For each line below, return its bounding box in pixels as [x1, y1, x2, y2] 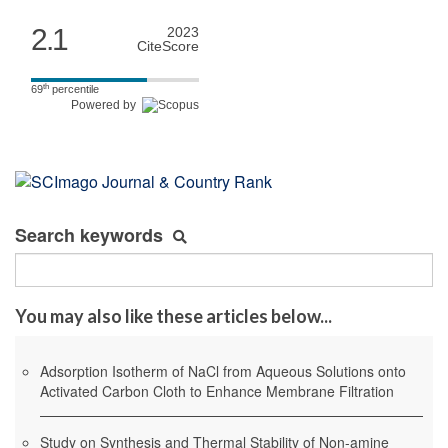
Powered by [71, 98, 142, 112]
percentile [49, 83, 99, 95]
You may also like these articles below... [15, 304, 332, 327]
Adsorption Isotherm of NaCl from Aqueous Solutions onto [40, 360, 406, 381]
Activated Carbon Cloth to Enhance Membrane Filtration [40, 380, 394, 401]
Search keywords [15, 221, 163, 248]
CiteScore [137, 38, 199, 54]
